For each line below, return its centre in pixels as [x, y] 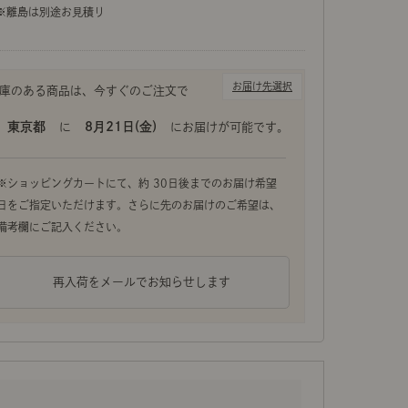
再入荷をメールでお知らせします [141, 281]
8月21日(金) [121, 126]
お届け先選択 [262, 86]
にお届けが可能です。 [229, 127]
